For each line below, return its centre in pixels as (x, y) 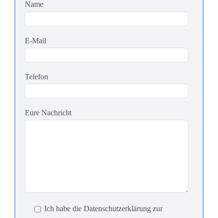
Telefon (36, 77)
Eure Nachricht (48, 113)
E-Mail (36, 40)
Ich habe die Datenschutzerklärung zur (103, 209)
